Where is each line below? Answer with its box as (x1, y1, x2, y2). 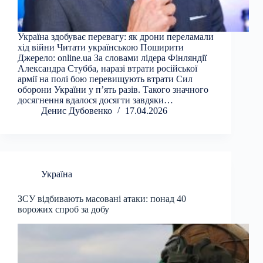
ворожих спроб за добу (18, 204, 109, 215)
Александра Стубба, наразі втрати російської (18, 63, 197, 74)
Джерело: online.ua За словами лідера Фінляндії (18, 53, 207, 63)
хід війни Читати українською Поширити (18, 42, 184, 53)
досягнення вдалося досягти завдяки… (18, 95, 173, 106)
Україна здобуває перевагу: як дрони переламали (18, 32, 214, 42)
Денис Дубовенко (41, 106, 112, 116)
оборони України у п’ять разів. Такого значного (18, 85, 208, 95)
